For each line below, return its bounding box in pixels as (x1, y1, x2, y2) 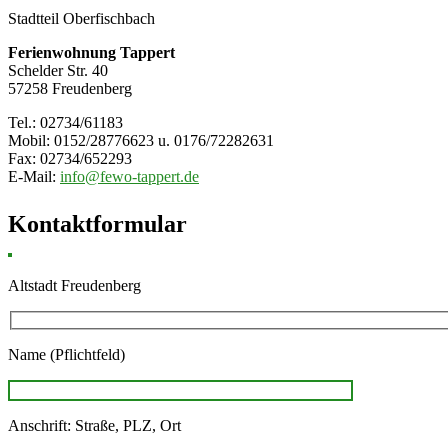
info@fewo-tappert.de (60, 167, 199, 185)
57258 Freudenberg (8, 79, 132, 97)
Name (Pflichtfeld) (8, 346, 125, 364)
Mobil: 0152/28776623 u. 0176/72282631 (8, 131, 274, 149)
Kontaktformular (8, 210, 187, 237)
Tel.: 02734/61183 (8, 113, 123, 131)
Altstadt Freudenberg (8, 276, 141, 294)
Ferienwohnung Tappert (8, 43, 175, 61)
